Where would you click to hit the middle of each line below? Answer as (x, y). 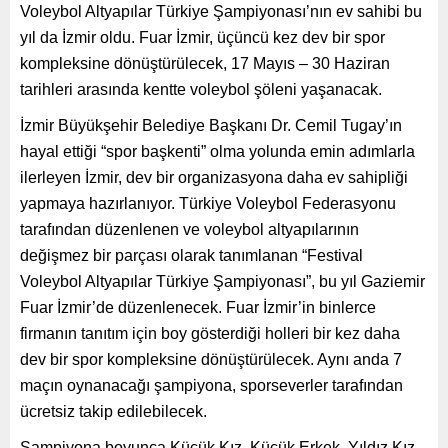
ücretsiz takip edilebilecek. (113, 411)
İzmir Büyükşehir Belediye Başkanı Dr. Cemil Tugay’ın (211, 125)
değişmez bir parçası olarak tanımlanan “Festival (191, 255)
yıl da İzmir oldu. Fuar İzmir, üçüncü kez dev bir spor (202, 37)
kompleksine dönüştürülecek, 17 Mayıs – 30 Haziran (205, 63)
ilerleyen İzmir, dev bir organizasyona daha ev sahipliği (214, 177)
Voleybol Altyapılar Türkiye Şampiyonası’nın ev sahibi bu (221, 11)
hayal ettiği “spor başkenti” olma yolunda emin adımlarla (217, 151)
